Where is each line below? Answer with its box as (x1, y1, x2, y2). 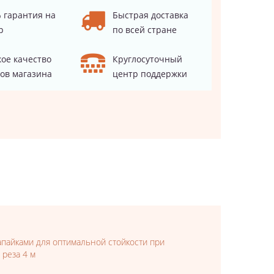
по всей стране (113, 24, 177, 35)
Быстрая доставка (113, 9, 189, 21)
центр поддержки (113, 68, 188, 80)
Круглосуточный (113, 53, 183, 65)
